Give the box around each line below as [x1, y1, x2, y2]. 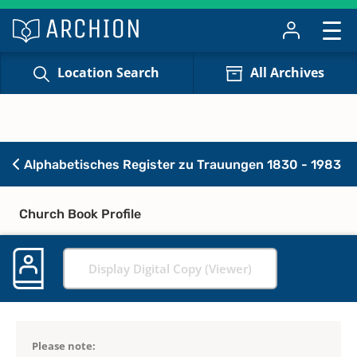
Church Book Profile [19, 206, 141, 222]
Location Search [57, 64, 160, 82]
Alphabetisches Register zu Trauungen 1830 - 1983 [21, 156, 341, 172]
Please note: [32, 338, 96, 353]
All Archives [249, 64, 324, 82]
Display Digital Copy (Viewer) [88, 260, 252, 277]
